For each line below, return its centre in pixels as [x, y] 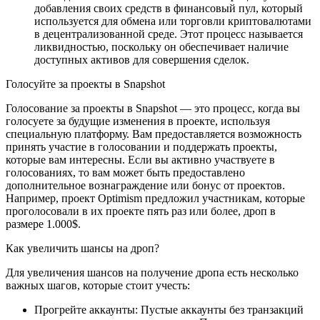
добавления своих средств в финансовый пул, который [169, 8]
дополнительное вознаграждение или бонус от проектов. [145, 185]
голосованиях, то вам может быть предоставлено [125, 172]
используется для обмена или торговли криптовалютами [173, 21]
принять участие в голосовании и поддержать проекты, [141, 147]
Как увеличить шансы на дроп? [82, 248]
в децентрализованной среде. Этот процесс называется [169, 34]
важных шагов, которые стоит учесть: [98, 285]
